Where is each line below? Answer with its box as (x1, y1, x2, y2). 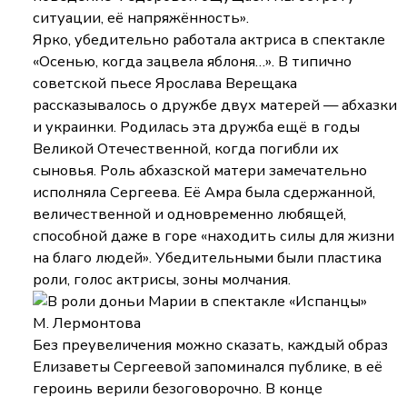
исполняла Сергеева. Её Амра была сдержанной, (33, 182, 376, 203)
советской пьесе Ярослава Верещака (33, 73, 298, 94)
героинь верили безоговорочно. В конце (33, 378, 323, 400)
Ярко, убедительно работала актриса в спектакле (33, 29, 386, 51)
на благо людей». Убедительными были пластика (33, 247, 382, 269)
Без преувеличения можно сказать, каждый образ (33, 334, 389, 356)
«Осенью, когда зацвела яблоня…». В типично (33, 51, 352, 73)
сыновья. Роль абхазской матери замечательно (33, 160, 368, 182)
